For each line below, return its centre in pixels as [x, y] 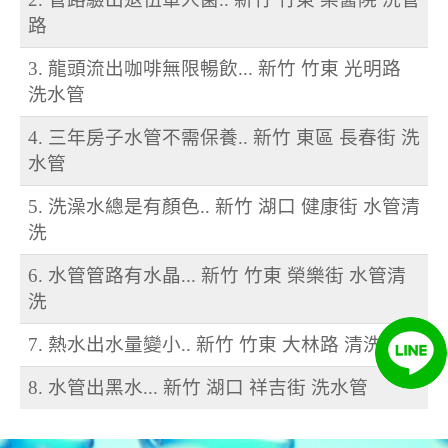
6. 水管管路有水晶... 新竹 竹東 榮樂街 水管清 [217, 276]
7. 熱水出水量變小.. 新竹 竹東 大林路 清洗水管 [224, 345]
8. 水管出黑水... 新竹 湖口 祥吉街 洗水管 [198, 388]
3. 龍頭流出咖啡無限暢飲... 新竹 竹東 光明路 [214, 69]
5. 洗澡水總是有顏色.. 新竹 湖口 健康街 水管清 [224, 207]
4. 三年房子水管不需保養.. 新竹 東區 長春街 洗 [224, 138]
